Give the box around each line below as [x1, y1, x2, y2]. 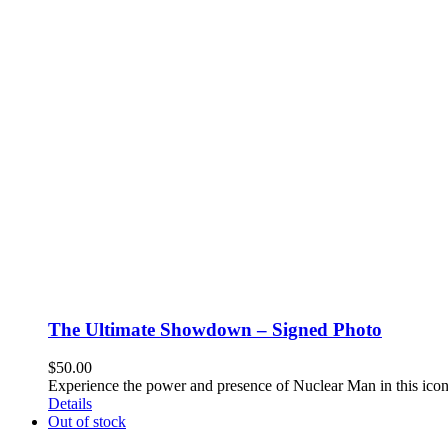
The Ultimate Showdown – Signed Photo [48, 318, 382, 340]
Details [48, 395, 92, 413]
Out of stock [48, 413, 126, 431]
